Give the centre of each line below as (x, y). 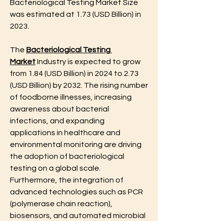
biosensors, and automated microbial (78, 216)
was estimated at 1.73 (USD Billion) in (75, 14)
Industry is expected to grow (88, 62)
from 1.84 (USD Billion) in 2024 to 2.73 (74, 74)
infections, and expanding (57, 121)
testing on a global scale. (55, 168)
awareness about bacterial (59, 109)
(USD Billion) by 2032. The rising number (79, 85)
